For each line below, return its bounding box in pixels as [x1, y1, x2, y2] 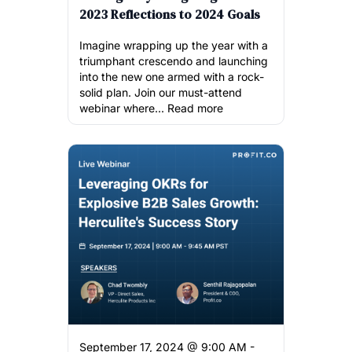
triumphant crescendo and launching [79, 53, 268, 68]
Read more [167, 101, 223, 115]
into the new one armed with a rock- [79, 69, 264, 83]
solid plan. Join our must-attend [79, 85, 242, 99]
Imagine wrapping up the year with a [79, 38, 268, 52]
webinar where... [79, 101, 167, 115]
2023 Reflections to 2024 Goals [79, 5, 260, 23]
